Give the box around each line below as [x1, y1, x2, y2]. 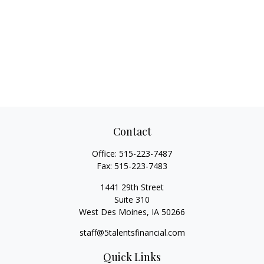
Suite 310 [114, 194, 150, 205]
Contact [113, 124, 151, 138]
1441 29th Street [100, 181, 164, 193]
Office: [92, 148, 119, 159]
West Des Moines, [79, 206, 149, 217]
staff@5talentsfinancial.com [79, 227, 185, 238]
